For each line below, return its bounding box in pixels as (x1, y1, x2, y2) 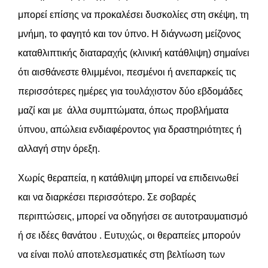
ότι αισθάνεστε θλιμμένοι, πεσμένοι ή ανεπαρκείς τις (18, 66, 236, 77)
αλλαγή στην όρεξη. (18, 143, 100, 154)
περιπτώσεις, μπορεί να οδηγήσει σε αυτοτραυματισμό (18, 211, 248, 221)
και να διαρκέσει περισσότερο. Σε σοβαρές (18, 191, 196, 202)
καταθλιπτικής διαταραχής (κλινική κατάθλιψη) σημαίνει (18, 47, 249, 58)
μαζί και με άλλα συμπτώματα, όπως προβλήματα (18, 105, 229, 115)
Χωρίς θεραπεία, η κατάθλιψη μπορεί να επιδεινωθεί (18, 172, 239, 183)
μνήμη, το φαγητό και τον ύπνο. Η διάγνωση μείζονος (18, 28, 241, 39)
